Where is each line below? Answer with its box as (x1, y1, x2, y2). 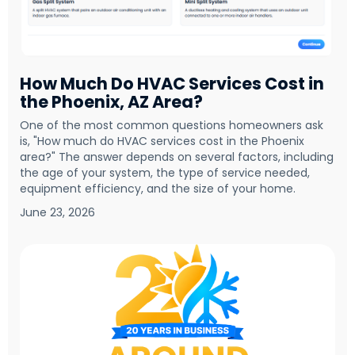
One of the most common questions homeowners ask (20, 117, 323, 134)
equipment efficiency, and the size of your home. (20, 181, 296, 197)
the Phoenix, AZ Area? (20, 90, 203, 114)
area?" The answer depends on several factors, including (20, 149, 334, 166)
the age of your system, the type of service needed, (20, 165, 310, 181)
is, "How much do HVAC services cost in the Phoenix (20, 133, 304, 150)
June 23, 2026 (20, 204, 95, 221)
